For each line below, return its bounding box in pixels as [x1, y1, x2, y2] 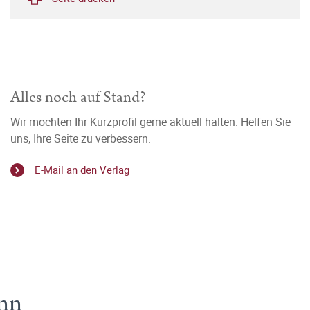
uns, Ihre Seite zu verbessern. [10, 131, 151, 146]
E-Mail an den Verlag [35, 163, 129, 177]
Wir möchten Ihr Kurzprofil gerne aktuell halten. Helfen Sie [10, 114, 291, 129]
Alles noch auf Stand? [10, 86, 146, 109]
